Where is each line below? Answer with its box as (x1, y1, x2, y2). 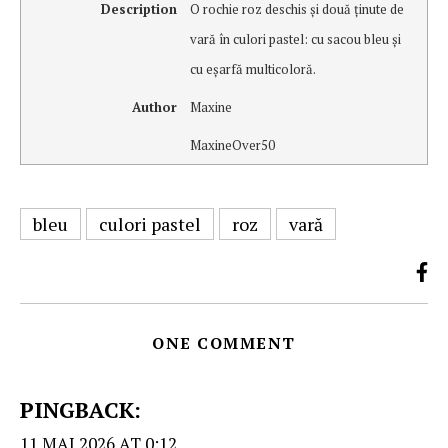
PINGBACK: (20, 394, 141, 424)
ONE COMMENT (152, 331, 296, 354)
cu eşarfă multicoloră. (189, 60, 316, 79)
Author (131, 98, 177, 117)
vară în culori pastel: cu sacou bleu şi (189, 30, 401, 49)
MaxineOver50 (189, 135, 275, 154)
